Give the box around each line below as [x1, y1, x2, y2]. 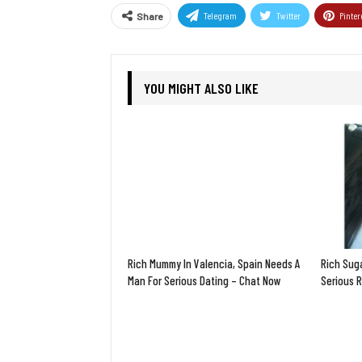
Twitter [276, 10, 301, 22]
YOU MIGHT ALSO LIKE [144, 79, 259, 98]
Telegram [204, 10, 237, 22]
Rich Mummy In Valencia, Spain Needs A [128, 255, 301, 271]
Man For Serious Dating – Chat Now [128, 272, 281, 288]
